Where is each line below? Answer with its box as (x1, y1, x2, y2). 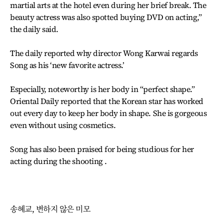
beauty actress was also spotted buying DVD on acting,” (10, 11, 202, 22)
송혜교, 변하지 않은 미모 (10, 203, 90, 214)
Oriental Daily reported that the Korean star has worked (10, 95, 203, 106)
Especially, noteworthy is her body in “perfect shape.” (10, 83, 195, 94)
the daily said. (10, 23, 58, 34)
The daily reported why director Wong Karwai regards (10, 47, 198, 58)
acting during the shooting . (10, 155, 107, 166)
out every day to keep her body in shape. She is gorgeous (10, 107, 207, 118)
